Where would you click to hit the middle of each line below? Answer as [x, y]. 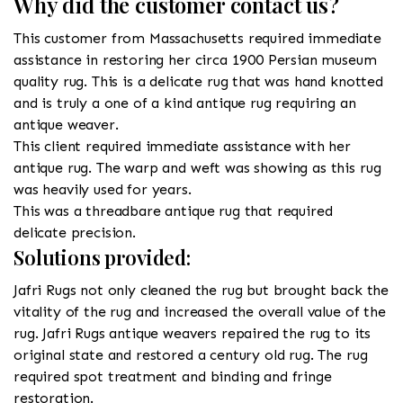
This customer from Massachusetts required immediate [197, 38]
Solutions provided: [102, 257]
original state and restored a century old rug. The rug [191, 354]
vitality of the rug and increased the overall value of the [200, 311]
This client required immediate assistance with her [182, 146]
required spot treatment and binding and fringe [173, 376]
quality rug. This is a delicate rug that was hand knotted [198, 81]
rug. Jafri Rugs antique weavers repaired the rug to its [193, 333]
